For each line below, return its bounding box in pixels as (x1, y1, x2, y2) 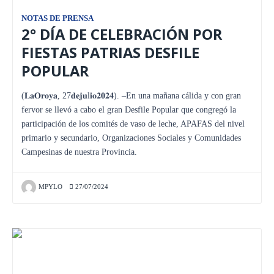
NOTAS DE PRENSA (21, 13, 94, 23)
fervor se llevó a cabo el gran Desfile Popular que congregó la (21, 105, 236, 114)
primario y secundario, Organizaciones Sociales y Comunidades (21, 133, 241, 143)
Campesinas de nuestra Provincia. (21, 147, 137, 157)
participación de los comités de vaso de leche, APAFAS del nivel (21, 119, 245, 128)
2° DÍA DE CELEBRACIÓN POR (21, 24, 222, 44)
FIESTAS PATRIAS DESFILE (21, 42, 199, 62)
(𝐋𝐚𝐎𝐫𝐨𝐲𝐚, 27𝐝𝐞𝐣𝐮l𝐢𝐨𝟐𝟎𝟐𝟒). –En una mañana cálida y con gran (21, 91, 241, 100)
